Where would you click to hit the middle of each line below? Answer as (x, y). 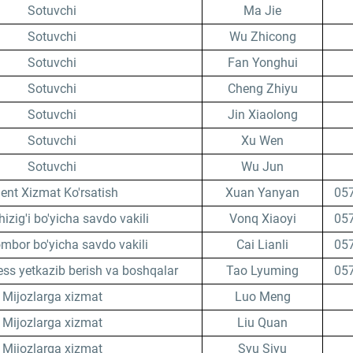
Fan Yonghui (262, 63)
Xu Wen (262, 141)
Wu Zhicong (262, 37)
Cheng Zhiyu (262, 89)
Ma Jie (262, 11)
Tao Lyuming (262, 271)
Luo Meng (262, 297)
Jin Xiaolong (262, 115)
